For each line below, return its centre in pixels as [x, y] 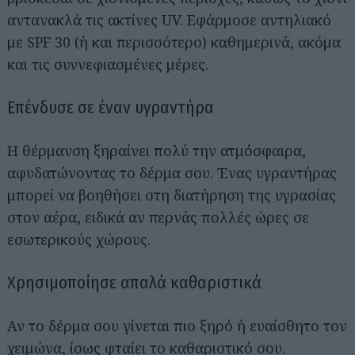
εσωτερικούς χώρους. [79, 239]
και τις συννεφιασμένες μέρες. [108, 64]
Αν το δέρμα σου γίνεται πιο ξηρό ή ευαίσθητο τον [177, 325]
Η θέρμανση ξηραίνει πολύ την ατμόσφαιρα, [157, 150]
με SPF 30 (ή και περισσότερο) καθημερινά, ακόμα [174, 42]
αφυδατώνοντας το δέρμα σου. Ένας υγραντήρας [172, 172]
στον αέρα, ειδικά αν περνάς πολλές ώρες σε [158, 217]
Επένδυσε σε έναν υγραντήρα [111, 107]
